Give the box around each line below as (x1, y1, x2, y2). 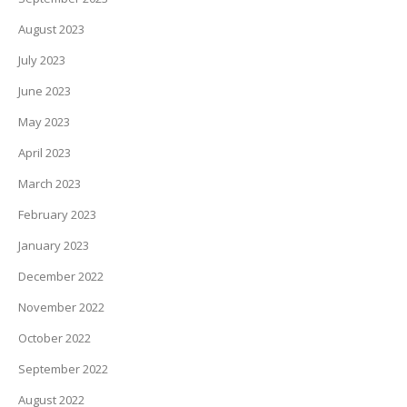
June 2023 (18, 83, 71, 99)
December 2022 (18, 268, 104, 284)
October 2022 (18, 330, 91, 346)
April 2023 (18, 144, 71, 161)
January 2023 (18, 237, 89, 253)
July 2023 (18, 52, 65, 68)
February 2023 (18, 206, 96, 223)
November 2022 (18, 299, 104, 315)
